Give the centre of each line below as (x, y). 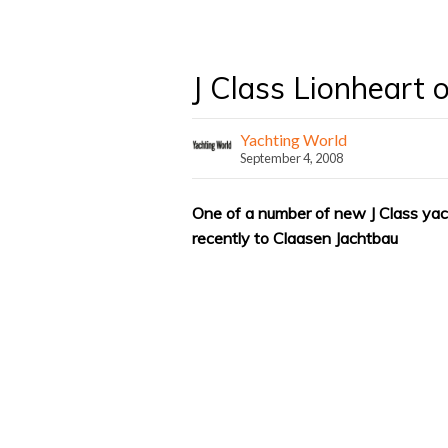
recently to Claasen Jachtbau (295, 237)
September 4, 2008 (291, 158)
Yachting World (293, 139)
